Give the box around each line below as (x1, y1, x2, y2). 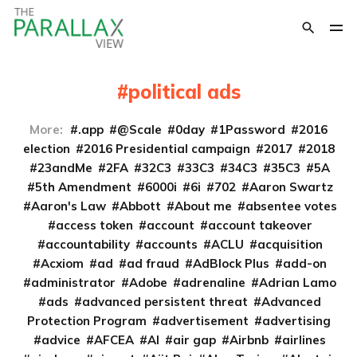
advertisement (159, 313, 249, 328)
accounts (143, 237, 198, 252)
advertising (261, 313, 331, 328)
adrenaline (181, 275, 245, 290)
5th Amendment (34, 179, 131, 194)
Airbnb (229, 332, 269, 347)
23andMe (37, 160, 92, 175)
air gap (173, 332, 216, 347)
